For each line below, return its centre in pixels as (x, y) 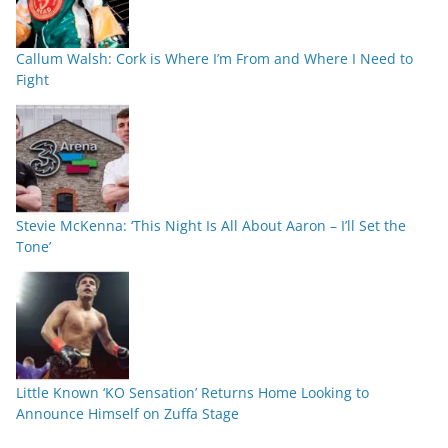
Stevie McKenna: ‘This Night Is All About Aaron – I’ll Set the (211, 226)
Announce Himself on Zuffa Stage (127, 414)
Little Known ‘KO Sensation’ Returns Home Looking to (192, 393)
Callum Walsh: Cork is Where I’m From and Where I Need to (214, 59)
